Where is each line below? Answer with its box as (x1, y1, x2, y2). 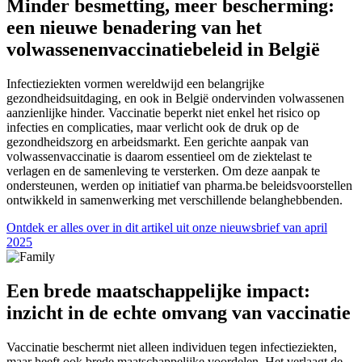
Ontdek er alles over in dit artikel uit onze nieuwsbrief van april (6, 221, 327, 235)
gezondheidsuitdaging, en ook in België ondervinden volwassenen (6, 91, 344, 106)
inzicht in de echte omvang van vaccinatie (6, 301, 351, 323)
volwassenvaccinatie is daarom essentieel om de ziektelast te (6, 149, 312, 164)
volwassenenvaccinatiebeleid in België (6, 39, 320, 61)
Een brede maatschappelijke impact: (6, 280, 310, 301)
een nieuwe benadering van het (6, 17, 262, 39)
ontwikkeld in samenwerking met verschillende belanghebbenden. (6, 193, 343, 208)
